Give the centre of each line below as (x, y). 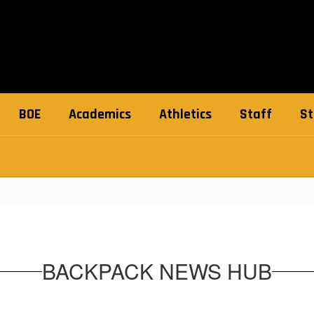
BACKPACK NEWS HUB (157, 271)
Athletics (185, 114)
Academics (100, 114)
